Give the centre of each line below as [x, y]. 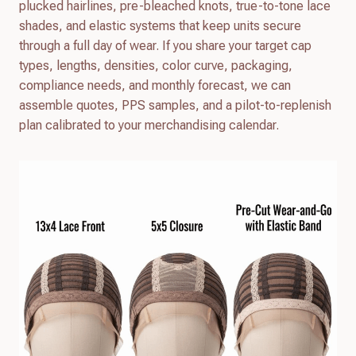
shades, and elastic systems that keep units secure [160, 25]
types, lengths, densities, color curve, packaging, [156, 65]
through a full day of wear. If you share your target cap [165, 45]
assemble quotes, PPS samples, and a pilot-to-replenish [175, 105]
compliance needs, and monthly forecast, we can [155, 85]
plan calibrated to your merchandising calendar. [149, 125]
